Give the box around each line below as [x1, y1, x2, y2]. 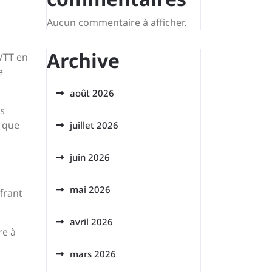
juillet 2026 [70, 119, 118, 131]
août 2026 [70, 87, 114, 99]
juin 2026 [70, 151, 110, 163]
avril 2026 [70, 216, 113, 228]
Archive [47, 47, 120, 73]
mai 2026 [70, 183, 110, 195]
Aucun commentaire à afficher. [47, 16, 186, 29]
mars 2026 [70, 248, 116, 260]
